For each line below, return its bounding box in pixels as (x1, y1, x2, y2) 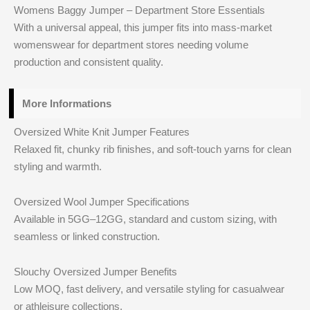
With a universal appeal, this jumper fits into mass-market (14, 21, 273, 33)
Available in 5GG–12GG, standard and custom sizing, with (14, 213, 277, 225)
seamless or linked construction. (14, 230, 161, 242)
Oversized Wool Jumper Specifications (14, 196, 190, 208)
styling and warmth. (14, 160, 102, 172)
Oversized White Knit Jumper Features (14, 125, 190, 138)
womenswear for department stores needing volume (14, 38, 249, 51)
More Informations (22, 97, 112, 109)
